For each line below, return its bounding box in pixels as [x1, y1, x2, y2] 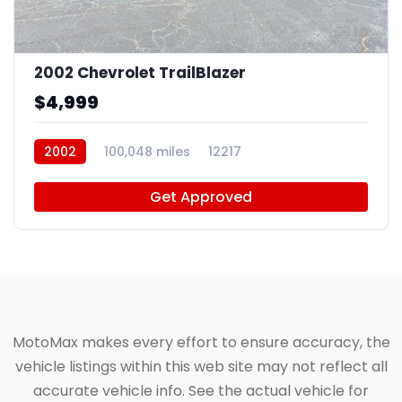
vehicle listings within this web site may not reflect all [14, 356, 388, 378]
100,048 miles [104, 143, 190, 162]
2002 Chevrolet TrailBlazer [34, 62, 246, 84]
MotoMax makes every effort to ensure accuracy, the [12, 332, 390, 354]
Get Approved [150, 187, 252, 208]
